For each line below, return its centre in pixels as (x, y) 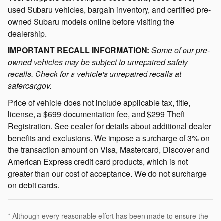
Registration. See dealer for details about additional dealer (110, 126)
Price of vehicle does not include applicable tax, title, (99, 102)
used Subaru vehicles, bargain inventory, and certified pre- (109, 9)
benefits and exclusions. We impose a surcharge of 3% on (109, 138)
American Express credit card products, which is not (98, 161)
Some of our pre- (181, 50)
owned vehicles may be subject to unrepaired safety (98, 62)
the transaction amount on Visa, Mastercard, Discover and (109, 149)
